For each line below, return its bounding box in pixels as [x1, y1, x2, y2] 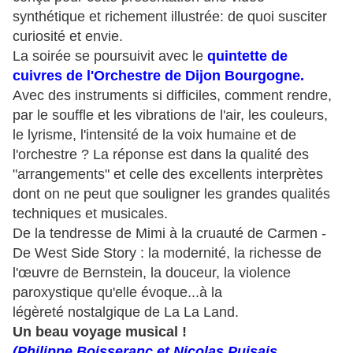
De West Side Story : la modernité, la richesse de [13, 245, 321, 262]
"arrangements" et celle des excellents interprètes [13, 166, 323, 183]
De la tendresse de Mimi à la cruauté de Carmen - [13, 225, 326, 242]
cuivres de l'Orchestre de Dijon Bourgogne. [13, 68, 308, 84]
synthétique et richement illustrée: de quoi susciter [13, 9, 327, 25]
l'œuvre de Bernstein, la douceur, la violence [13, 265, 291, 281]
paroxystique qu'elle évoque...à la [13, 284, 222, 301]
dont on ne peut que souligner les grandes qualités [13, 186, 330, 203]
